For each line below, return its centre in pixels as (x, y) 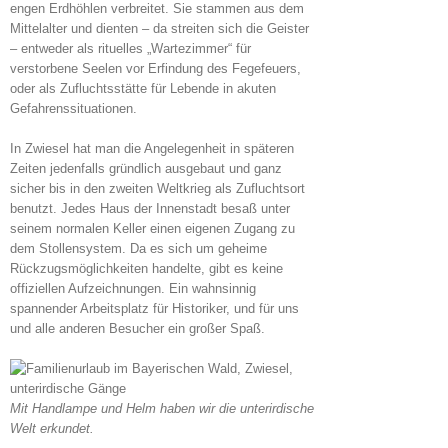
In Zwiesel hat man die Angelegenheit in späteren (152, 149)
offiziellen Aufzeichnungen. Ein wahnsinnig (133, 289)
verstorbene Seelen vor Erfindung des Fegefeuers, (155, 69)
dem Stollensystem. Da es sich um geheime (138, 249)
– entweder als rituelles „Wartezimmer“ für (130, 49)
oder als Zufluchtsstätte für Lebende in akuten (143, 89)
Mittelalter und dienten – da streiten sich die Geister (159, 29)
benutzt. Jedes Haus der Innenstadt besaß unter (150, 209)
